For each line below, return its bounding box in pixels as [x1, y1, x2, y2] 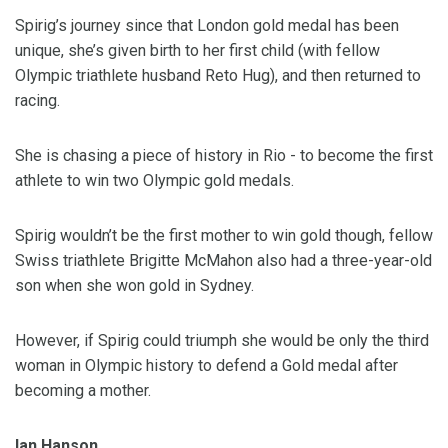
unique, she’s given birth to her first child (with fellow [15, 41, 380, 61]
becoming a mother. [15, 381, 151, 401]
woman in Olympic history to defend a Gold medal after [15, 356, 398, 376]
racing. [15, 91, 60, 111]
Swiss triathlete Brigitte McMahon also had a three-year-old [15, 251, 432, 271]
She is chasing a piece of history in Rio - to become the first [15, 146, 433, 166]
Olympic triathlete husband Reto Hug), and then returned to [15, 66, 421, 86]
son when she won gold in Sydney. [15, 276, 254, 296]
